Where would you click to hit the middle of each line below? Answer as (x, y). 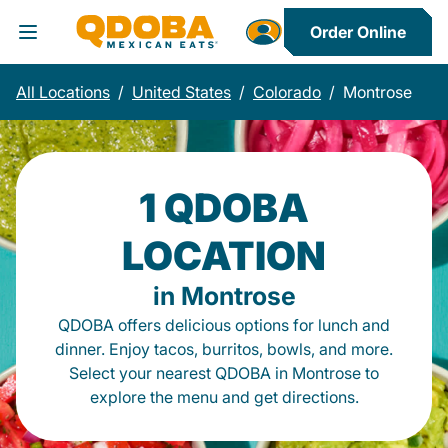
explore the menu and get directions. (224, 397)
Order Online (358, 32)
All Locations (63, 92)
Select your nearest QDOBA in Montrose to (224, 373)
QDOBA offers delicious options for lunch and (224, 325)
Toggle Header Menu (114, 45)
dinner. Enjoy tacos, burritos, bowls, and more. (224, 349)
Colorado (287, 92)
